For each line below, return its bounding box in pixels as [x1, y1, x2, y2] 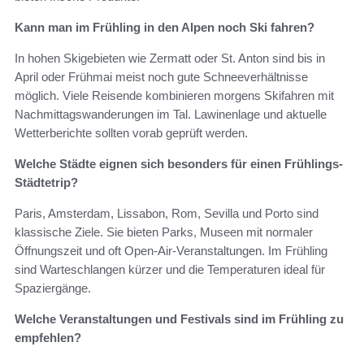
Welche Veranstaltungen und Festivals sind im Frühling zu [15, 312, 344, 327]
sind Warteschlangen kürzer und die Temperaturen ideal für [15, 262, 325, 277]
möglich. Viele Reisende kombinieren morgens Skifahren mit [15, 89, 334, 103]
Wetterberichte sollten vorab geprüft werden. [15, 126, 248, 141]
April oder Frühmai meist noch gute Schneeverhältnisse [15, 70, 308, 84]
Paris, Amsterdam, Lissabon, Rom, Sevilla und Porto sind [15, 206, 318, 221]
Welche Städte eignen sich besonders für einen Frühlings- [15, 157, 343, 171]
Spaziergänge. [15, 281, 91, 296]
